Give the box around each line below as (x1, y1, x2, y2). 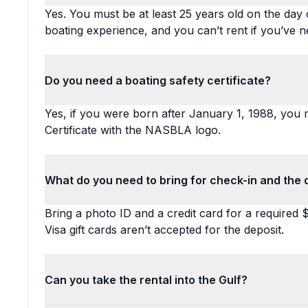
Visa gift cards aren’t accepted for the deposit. (45, 223, 284, 236)
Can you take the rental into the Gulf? (45, 273, 247, 287)
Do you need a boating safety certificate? (45, 74, 271, 87)
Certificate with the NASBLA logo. (45, 123, 221, 137)
